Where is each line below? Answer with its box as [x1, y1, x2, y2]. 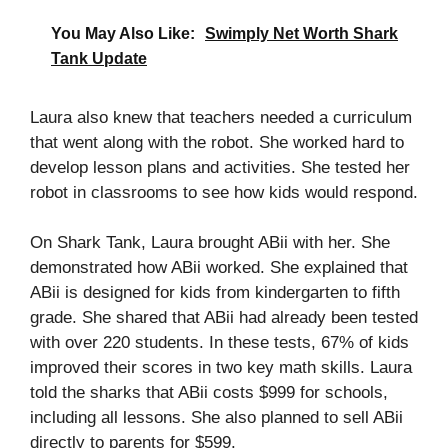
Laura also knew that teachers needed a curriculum [30, 107, 412, 127]
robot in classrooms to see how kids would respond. [30, 182, 418, 202]
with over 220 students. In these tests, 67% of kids [30, 333, 409, 353]
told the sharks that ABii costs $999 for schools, [30, 383, 388, 403]
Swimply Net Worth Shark [205, 24, 398, 42]
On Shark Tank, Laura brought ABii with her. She [30, 233, 390, 253]
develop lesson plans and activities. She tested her [30, 157, 410, 177]
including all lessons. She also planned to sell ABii [30, 408, 403, 428]
